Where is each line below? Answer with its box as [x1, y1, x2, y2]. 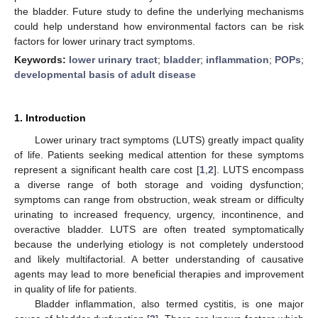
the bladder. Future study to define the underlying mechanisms [14, 5, 304, 17]
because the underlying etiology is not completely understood [14, 238, 304, 250]
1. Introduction [14, 111, 86, 124]
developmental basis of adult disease [14, 68, 196, 80]
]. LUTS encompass [213, 163, 304, 175]
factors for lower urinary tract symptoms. [14, 35, 195, 47]
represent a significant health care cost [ [14, 163, 199, 175]
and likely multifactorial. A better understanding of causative [14, 253, 304, 265]
